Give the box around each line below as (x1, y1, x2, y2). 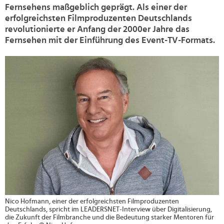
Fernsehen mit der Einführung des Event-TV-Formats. (5, 36, 215, 45)
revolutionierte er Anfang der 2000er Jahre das (5, 25, 189, 34)
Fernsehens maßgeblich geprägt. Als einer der (5, 3, 187, 12)
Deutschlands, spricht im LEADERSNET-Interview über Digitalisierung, (5, 206, 212, 213)
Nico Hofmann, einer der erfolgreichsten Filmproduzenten (5, 198, 179, 205)
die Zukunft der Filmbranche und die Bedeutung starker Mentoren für (5, 214, 214, 221)
